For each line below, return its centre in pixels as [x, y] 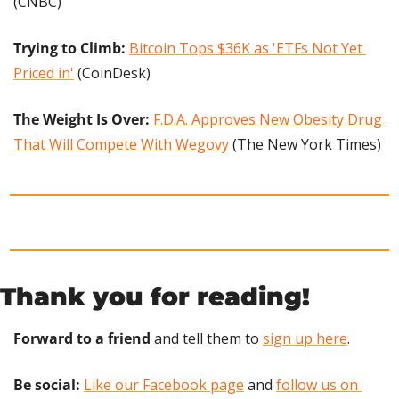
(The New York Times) [305, 145]
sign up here [305, 339]
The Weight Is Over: [83, 120]
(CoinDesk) [112, 73]
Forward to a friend [82, 339]
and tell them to [207, 339]
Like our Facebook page [164, 385]
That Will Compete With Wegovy [121, 145]
